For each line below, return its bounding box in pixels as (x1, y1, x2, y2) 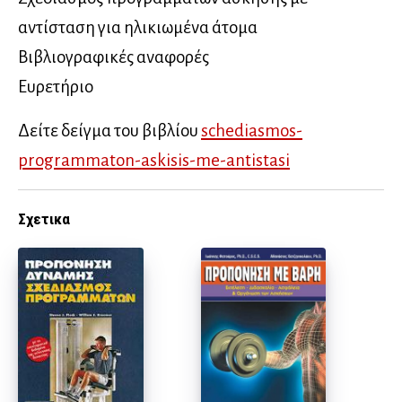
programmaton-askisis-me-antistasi (18, 151, 290, 170)
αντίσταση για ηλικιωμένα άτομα (18, 18, 258, 38)
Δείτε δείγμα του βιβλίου (18, 121, 201, 141)
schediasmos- (201, 121, 302, 141)
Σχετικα (18, 210, 70, 229)
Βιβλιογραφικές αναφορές (18, 48, 209, 67)
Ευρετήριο (18, 77, 93, 97)
